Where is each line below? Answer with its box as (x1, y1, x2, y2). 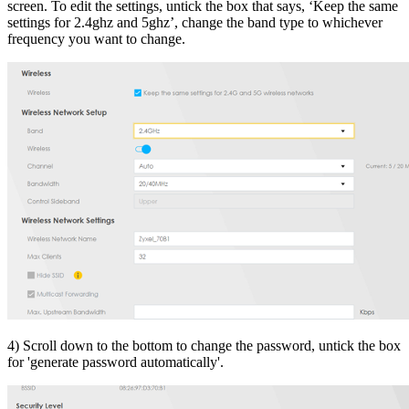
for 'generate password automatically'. (7, 353, 224, 370)
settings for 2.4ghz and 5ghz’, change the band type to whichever (7, 14, 383, 30)
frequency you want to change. (7, 30, 185, 47)
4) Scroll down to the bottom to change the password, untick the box (7, 337, 401, 353)
